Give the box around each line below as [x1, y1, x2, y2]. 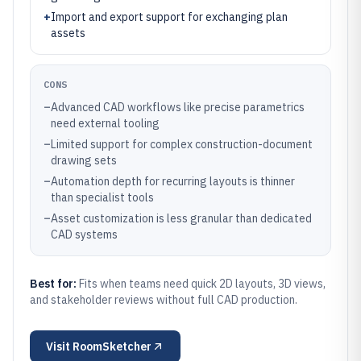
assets [51, 26, 85, 40]
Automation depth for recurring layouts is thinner [51, 174, 295, 189]
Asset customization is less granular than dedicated [51, 211, 312, 226]
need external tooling [51, 116, 160, 131]
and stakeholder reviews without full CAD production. [30, 293, 297, 307]
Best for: [30, 276, 79, 291]
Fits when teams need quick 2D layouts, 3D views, [79, 276, 326, 291]
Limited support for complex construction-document [51, 137, 313, 151]
